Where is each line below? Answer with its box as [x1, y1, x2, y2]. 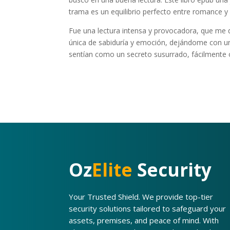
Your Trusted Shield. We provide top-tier [69, 191, 214, 202]
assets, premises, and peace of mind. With [69, 215, 219, 225]
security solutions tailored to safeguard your [69, 203, 226, 214]
